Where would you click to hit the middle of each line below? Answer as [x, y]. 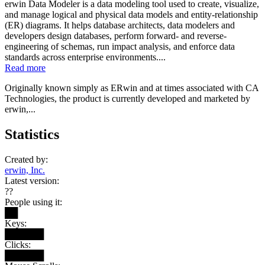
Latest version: [32, 180]
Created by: [26, 159]
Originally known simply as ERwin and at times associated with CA [132, 88]
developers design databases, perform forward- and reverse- [116, 35]
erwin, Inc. [25, 170]
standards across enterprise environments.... [85, 57]
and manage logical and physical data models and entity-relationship [131, 14]
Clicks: [18, 244]
